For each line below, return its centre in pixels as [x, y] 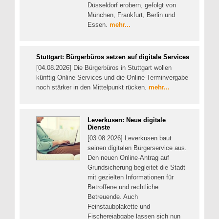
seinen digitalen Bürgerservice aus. [137, 148]
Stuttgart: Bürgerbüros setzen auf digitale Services [113, 57]
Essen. [99, 24]
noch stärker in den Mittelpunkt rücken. [92, 88]
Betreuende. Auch [113, 197]
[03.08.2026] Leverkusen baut [130, 138]
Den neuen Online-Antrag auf [128, 157]
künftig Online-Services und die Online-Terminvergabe [112, 78]
